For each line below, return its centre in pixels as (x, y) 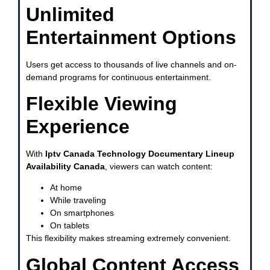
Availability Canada (65, 166)
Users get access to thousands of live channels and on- (131, 64)
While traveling (78, 200)
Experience (78, 126)
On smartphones (82, 213)
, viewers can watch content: (159, 166)
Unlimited (70, 14)
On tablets (70, 226)
